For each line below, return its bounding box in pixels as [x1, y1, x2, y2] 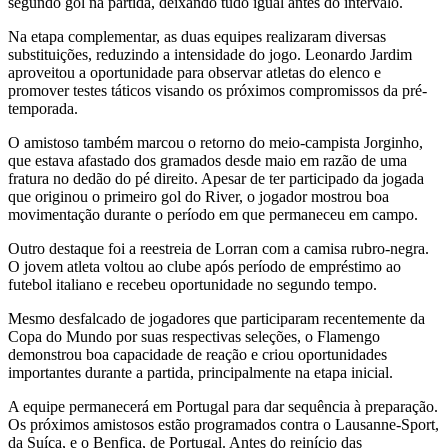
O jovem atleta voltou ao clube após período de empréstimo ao [8, 257, 401, 275]
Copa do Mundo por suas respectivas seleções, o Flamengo [8, 327, 380, 345]
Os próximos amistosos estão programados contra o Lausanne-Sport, [8, 415, 439, 433]
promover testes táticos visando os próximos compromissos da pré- [8, 81, 427, 99]
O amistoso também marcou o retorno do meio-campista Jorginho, [8, 133, 423, 151]
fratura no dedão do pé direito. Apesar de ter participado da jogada [8, 169, 424, 187]
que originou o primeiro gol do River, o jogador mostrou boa [8, 187, 389, 205]
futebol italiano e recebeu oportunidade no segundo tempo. [8, 275, 377, 293]
